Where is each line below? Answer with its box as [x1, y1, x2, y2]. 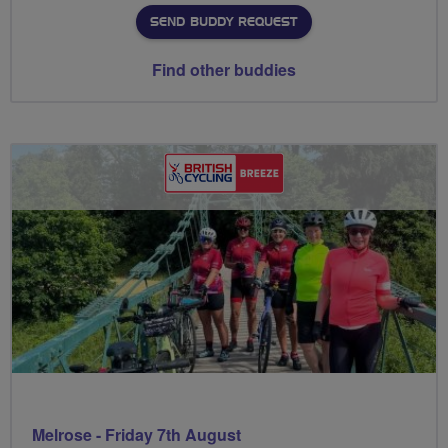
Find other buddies [152, 58, 296, 82]
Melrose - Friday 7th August [32, 422, 241, 446]
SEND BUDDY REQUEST [150, 16, 297, 29]
